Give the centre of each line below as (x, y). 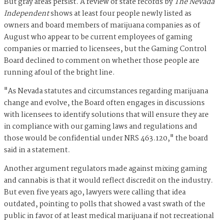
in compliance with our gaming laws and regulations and (101, 126)
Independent (27, 14)
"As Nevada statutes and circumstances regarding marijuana (106, 91)
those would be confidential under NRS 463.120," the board (106, 138)
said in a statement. (38, 150)
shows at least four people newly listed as (120, 14)
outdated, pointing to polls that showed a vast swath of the (105, 204)
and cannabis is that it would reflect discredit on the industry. (109, 180)
